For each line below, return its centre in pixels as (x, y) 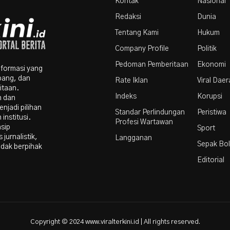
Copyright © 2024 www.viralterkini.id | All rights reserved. (115, 222)
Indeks (126, 96)
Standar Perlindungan (150, 112)
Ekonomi (212, 64)
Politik (207, 49)
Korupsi (210, 96)
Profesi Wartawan (144, 122)
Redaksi (128, 17)
